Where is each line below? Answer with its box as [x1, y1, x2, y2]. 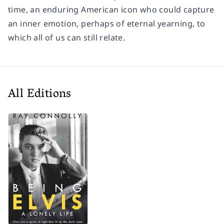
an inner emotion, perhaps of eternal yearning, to [8, 18, 205, 29]
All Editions [8, 83, 71, 106]
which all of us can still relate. [8, 32, 125, 43]
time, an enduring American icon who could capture [8, 4, 214, 15]
